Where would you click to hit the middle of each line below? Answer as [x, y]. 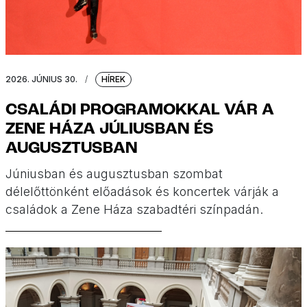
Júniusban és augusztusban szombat [114, 174]
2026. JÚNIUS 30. [41, 79]
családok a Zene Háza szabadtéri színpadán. [134, 210]
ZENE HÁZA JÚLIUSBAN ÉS [110, 130]
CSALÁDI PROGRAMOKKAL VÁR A [140, 111]
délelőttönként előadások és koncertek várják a [142, 192]
